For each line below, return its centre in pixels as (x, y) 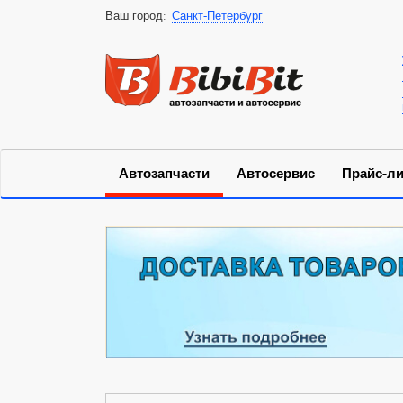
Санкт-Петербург (217, 15)
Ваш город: (139, 15)
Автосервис (276, 174)
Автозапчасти (164, 174)
